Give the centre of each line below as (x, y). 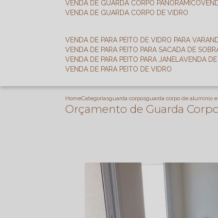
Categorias (95, 98)
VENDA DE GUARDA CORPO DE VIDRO (129, 13)
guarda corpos (128, 98)
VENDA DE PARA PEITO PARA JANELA (127, 59)
